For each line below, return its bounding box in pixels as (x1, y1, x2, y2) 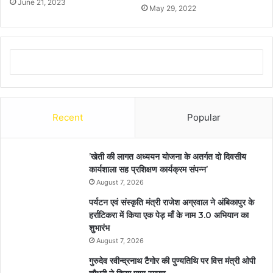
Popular (187, 112, 221, 124)
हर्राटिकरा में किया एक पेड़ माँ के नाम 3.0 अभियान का (89, 210, 249, 221)
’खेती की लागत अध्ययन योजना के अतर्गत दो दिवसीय (89, 151, 246, 163)
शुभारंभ (89, 222, 110, 234)
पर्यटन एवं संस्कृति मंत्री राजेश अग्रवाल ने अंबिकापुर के (89, 197, 254, 208)
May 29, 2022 (149, 4, 196, 13)
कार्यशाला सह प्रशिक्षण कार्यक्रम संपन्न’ (89, 164, 208, 175)
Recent (52, 112, 83, 124)
